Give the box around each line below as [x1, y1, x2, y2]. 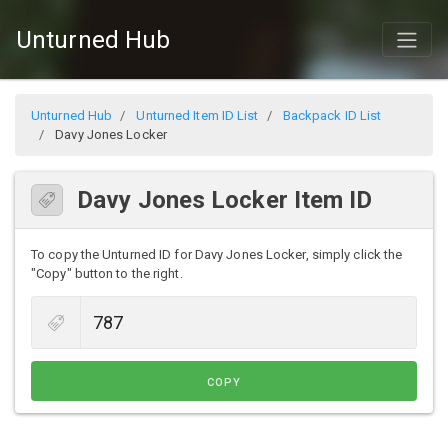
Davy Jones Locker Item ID [77, 186, 373, 215]
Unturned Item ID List [136, 108, 259, 124]
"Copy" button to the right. [31, 266, 183, 282]
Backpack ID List [282, 108, 382, 124]
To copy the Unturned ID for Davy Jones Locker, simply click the [31, 247, 403, 263]
